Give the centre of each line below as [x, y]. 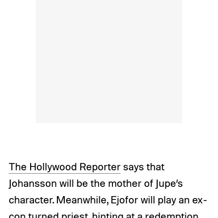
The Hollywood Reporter [64, 166]
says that [142, 166]
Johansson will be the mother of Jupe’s [96, 183]
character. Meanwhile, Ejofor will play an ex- [108, 199]
